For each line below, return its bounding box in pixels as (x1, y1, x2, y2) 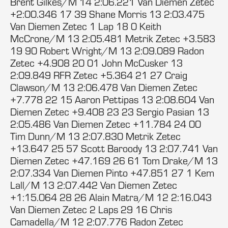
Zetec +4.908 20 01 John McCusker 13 (10, 56, 183, 69)
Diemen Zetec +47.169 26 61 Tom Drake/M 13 (10, 154, 218, 167)
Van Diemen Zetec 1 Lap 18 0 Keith (10, 20, 161, 33)
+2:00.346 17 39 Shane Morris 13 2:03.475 (10, 8, 205, 20)
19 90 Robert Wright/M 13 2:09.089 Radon (10, 44, 204, 57)
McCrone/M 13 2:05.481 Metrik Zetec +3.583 (10, 32, 215, 45)
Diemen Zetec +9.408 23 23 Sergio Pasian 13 (10, 105, 209, 118)
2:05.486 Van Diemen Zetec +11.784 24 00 (10, 118, 201, 130)
